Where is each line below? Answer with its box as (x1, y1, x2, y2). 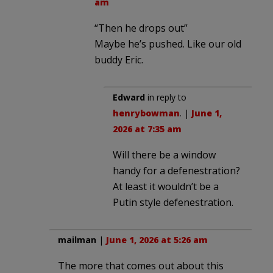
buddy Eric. (94, 52, 143, 66)
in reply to (145, 91, 186, 103)
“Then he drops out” (94, 21, 188, 35)
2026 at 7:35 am (113, 122, 182, 135)
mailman (58, 233, 96, 246)
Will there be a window (113, 147, 216, 161)
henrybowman (113, 107, 180, 119)
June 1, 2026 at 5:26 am (106, 233, 208, 246)
